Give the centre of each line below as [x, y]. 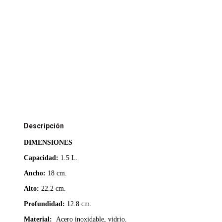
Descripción [44, 126]
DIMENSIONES [48, 142]
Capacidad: [42, 158]
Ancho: [36, 173]
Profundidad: [44, 204]
